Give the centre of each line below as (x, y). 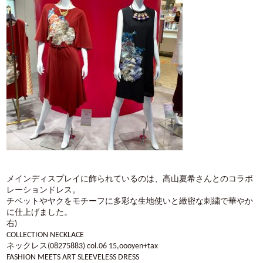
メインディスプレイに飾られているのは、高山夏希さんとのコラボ (130, 179)
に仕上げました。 (40, 213)
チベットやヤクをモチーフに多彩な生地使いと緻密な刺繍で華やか (130, 202)
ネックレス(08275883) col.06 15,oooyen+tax (82, 246)
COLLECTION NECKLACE (45, 235)
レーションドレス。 (44, 190)
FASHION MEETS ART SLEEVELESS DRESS (73, 257)
